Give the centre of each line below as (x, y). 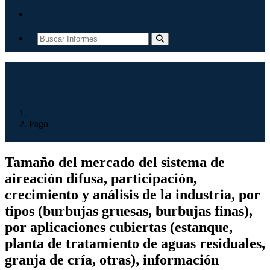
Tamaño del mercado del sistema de (115, 162)
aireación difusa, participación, (101, 178)
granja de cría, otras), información (112, 259)
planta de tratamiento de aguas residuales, (135, 243)
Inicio (40, 113)
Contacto (56, 14)
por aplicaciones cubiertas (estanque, (119, 227)
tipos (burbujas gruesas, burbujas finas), (129, 211)
